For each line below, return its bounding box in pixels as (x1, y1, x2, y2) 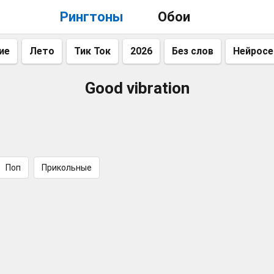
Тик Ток (74, 45, 111, 57)
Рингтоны (59, 9, 124, 24)
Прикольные (42, 163, 92, 172)
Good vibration (84, 79, 190, 97)
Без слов (172, 45, 213, 57)
